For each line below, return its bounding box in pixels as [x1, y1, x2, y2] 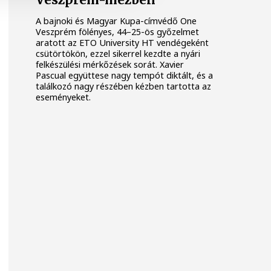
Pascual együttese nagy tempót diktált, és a [36, 69, 214, 81]
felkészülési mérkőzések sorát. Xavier [36, 58, 184, 70]
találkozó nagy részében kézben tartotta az [36, 80, 212, 92]
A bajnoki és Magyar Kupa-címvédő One [36, 15, 197, 27]
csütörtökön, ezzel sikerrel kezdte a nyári [36, 47, 201, 59]
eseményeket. [36, 91, 91, 103]
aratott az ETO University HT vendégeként [36, 36, 209, 48]
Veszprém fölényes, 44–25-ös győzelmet [36, 25, 200, 38]
